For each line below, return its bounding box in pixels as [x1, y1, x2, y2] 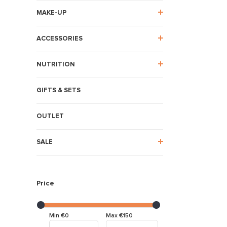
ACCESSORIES [36, 35, 83, 43]
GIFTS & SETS [36, 87, 81, 94]
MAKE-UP [36, 10, 67, 17]
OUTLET [36, 113, 64, 120]
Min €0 [49, 213, 69, 219]
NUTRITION [36, 61, 75, 68]
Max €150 [105, 213, 133, 219]
